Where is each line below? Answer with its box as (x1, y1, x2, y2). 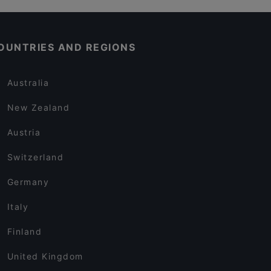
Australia (7, 77, 50, 88)
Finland (7, 226, 42, 237)
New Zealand (7, 102, 70, 113)
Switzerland (7, 152, 64, 162)
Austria (7, 127, 41, 137)
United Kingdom (7, 251, 83, 261)
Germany (7, 177, 50, 187)
